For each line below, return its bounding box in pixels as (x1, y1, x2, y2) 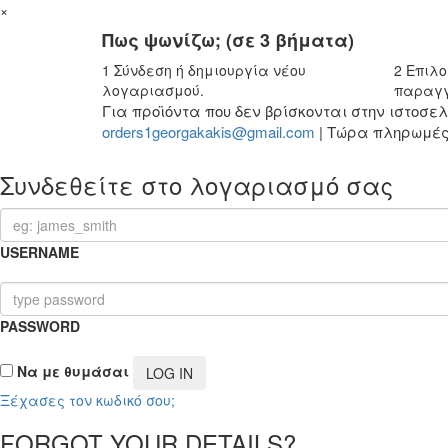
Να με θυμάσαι (13, 360, 129, 381)
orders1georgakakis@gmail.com (102, 121, 315, 142)
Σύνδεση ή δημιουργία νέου (110, 60, 306, 80)
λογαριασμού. (102, 80, 204, 100)
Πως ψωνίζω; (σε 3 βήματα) (102, 27, 354, 53)
